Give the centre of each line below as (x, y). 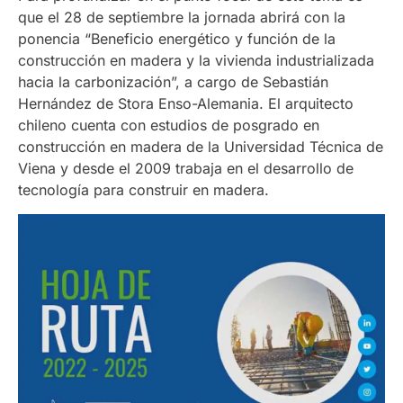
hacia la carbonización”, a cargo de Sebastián (173, 82)
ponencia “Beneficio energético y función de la (177, 39)
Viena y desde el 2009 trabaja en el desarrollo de (186, 169)
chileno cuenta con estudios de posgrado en (169, 125)
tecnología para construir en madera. (143, 190)
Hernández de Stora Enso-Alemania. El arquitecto (186, 104)
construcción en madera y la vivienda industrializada (196, 61)
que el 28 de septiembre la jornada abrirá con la (182, 18)
